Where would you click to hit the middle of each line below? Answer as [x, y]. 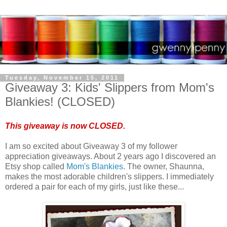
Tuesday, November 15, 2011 [62, 78]
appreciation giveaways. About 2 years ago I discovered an [110, 157]
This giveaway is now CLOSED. [65, 126]
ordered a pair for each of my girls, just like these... [94, 187]
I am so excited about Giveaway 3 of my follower [91, 146]
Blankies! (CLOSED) [60, 102]
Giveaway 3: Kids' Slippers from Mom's [110, 88]
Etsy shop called [36, 167]
